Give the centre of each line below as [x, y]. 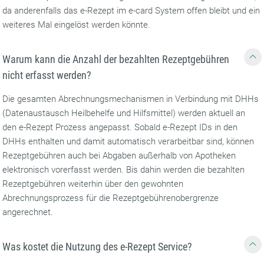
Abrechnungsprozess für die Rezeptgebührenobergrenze [111, 198]
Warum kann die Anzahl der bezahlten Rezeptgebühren [116, 59]
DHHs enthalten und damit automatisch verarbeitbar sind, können [128, 141]
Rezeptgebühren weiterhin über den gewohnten [93, 184]
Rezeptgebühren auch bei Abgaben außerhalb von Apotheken [119, 156]
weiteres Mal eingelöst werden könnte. [78, 25]
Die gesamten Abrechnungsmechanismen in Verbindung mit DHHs [131, 99]
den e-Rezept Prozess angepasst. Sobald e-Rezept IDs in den [120, 127]
